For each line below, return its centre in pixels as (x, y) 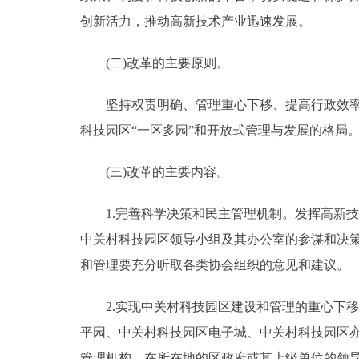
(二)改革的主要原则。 (155, 63)
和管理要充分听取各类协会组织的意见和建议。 (215, 264)
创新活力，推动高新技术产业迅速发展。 (196, 21)
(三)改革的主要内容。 (155, 171)
